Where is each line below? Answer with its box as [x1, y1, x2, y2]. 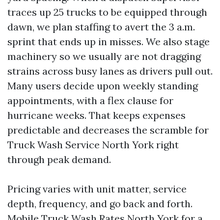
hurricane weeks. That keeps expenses [7, 109, 186, 121]
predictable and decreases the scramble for [7, 123, 209, 136]
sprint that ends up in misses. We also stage [7, 35, 210, 48]
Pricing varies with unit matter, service [7, 182, 187, 195]
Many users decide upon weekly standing [7, 79, 198, 92]
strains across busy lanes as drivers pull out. [7, 64, 213, 77]
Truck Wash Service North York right [7, 138, 179, 151]
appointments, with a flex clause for [7, 94, 173, 107]
